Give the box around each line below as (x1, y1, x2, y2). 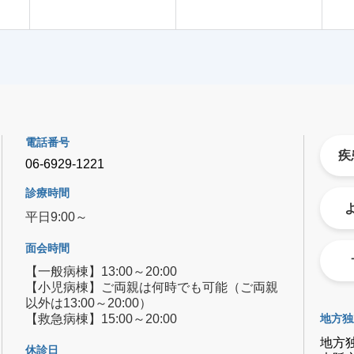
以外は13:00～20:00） (25, 296, 153, 311)
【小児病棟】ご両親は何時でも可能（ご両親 (25, 281, 279, 295)
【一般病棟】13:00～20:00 (25, 265, 178, 279)
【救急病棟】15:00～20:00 (25, 312, 178, 326)
